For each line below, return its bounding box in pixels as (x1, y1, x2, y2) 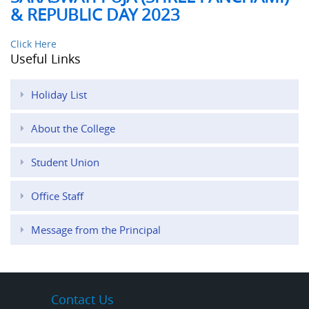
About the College (31, 121, 115, 136)
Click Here (10, 37, 57, 51)
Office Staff (31, 189, 83, 203)
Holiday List (31, 88, 87, 102)
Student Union (31, 155, 99, 170)
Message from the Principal (31, 223, 161, 237)
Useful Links (10, 50, 81, 68)
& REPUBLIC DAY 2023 (10, 3, 180, 26)
